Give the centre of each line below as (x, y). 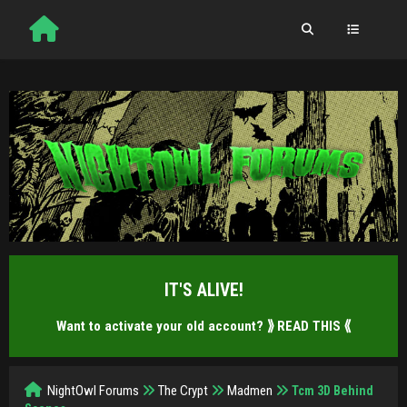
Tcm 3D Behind (333, 390)
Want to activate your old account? (162, 326)
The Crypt (183, 390)
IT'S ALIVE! (203, 290)
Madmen (250, 390)
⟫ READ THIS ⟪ (309, 326)
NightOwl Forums (93, 390)
